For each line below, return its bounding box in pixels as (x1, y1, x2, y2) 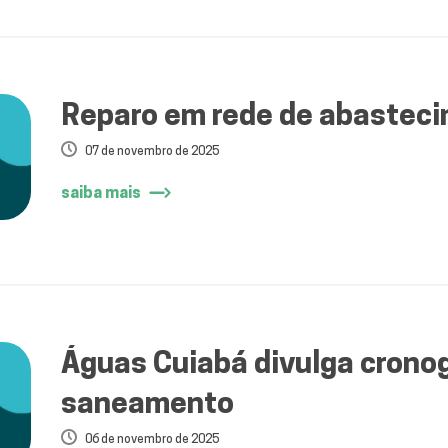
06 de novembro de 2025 (84, 430, 219, 446)
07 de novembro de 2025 (84, 143, 219, 159)
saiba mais (60, 183, 141, 203)
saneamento (60, 383, 234, 420)
